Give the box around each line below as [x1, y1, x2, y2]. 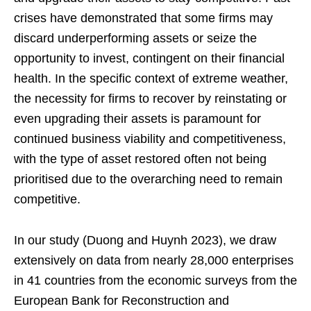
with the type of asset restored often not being [14, 151, 267, 166]
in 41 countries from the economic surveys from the [14, 273, 297, 287]
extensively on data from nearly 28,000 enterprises [14, 253, 294, 267]
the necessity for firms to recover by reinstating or [14, 91, 287, 106]
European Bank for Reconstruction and [14, 293, 229, 308]
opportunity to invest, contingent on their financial [14, 51, 285, 65]
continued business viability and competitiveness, [14, 131, 286, 146]
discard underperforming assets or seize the [14, 31, 257, 45]
